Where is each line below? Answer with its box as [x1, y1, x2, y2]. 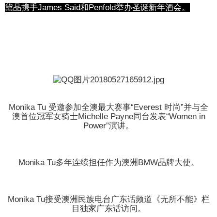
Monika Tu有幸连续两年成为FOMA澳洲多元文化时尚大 [8, 47, 209, 57]
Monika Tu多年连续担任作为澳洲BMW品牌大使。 [18, 158, 199, 168]
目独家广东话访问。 [71, 204, 146, 214]
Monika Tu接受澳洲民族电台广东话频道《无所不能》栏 [7, 195, 210, 204]
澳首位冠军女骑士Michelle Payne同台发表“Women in [12, 112, 205, 122]
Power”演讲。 [83, 121, 134, 131]
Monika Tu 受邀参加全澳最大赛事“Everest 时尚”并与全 [9, 103, 208, 112]
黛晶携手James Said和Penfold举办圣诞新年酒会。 [5, 3, 190, 13]
